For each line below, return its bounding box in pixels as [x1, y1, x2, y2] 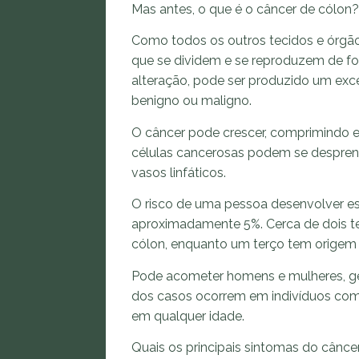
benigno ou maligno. [131, 93, 255, 109]
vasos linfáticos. [131, 164, 229, 180]
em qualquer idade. [131, 308, 244, 324]
